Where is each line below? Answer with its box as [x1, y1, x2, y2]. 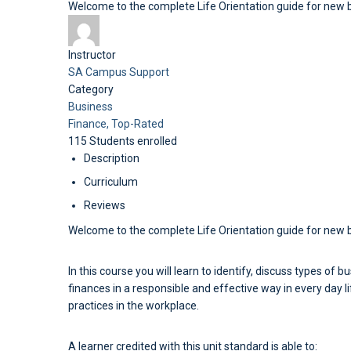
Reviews [84, 199, 125, 212]
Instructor [68, 49, 116, 61]
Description [84, 152, 139, 165]
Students [89, 135, 137, 147]
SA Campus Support [68, 66, 169, 78]
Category [68, 83, 114, 96]
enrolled [137, 135, 177, 147]
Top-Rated [111, 118, 164, 130]
